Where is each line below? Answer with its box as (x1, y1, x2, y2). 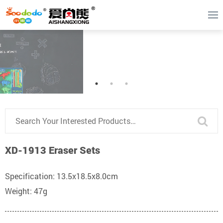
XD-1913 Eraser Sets (5, 143, 100, 157)
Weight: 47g (5, 186, 47, 197)
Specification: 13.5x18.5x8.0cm (5, 171, 118, 182)
